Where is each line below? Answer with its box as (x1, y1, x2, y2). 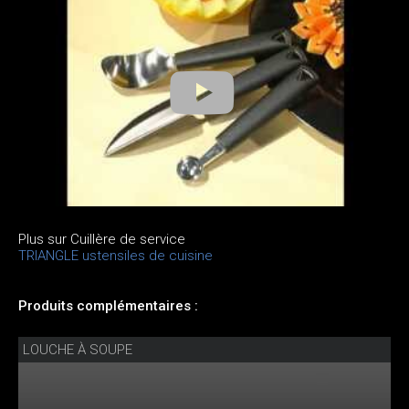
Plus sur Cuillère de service (18, 231, 185, 248)
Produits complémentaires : (18, 298, 198, 315)
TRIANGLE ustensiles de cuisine (18, 247, 213, 265)
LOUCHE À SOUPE (23, 341, 132, 359)
